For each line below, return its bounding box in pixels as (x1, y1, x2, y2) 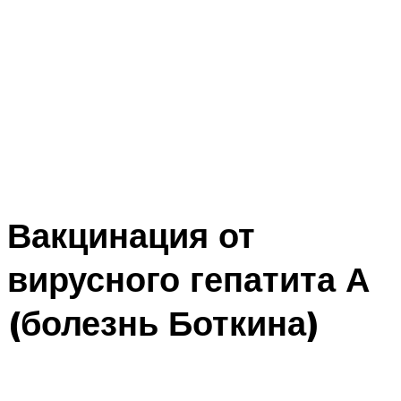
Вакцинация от (7, 213, 255, 258)
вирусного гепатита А (7, 257, 370, 302)
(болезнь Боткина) (7, 301, 320, 346)
